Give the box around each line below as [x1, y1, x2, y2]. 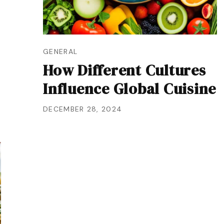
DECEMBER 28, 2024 [43, 104, 122, 113]
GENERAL [43, 47, 78, 56]
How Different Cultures [43, 60, 206, 80]
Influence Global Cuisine [43, 78, 216, 99]
